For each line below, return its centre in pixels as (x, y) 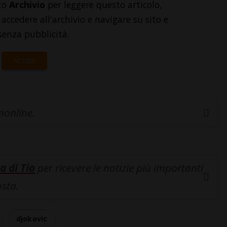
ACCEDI (24, 61)
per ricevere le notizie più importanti (119, 168)
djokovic (32, 219)
